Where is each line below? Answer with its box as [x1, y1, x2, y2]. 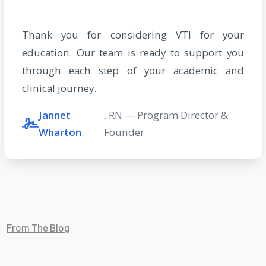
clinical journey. [22, 81, 97, 95]
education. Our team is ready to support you [22, 45, 244, 59]
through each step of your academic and [22, 63, 244, 77]
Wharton [39, 125, 82, 139]
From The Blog [7, 221, 70, 233]
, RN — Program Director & [103, 107, 228, 122]
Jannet [39, 107, 71, 122]
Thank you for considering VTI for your [22, 27, 244, 42]
